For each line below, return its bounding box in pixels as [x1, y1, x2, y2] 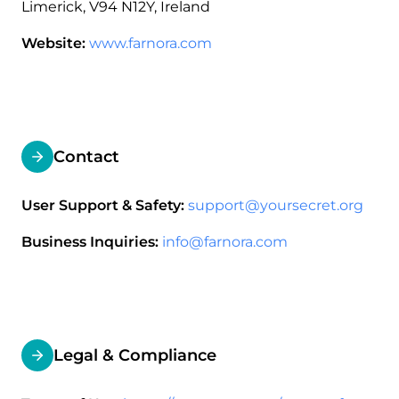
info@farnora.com [162, 233, 288, 250]
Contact [53, 147, 119, 166]
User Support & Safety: [21, 197, 184, 214]
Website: [21, 35, 85, 52]
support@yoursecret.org [188, 197, 363, 214]
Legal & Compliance [53, 346, 216, 364]
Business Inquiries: [21, 233, 159, 250]
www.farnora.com [89, 35, 212, 52]
